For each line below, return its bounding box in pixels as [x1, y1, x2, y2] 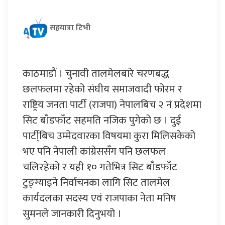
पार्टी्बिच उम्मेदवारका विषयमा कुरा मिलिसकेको [23, 127, 195, 145]
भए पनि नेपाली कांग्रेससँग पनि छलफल [23, 142, 166, 160]
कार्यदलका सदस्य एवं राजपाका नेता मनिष [23, 189, 176, 207]
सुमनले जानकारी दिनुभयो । [23, 204, 122, 222]
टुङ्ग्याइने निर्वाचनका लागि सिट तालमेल [23, 173, 170, 191]
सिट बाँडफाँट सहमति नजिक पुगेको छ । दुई [23, 111, 181, 129]
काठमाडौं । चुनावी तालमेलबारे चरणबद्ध [23, 64, 169, 82]
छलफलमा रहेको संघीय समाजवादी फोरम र [23, 80, 182, 98]
